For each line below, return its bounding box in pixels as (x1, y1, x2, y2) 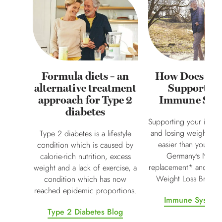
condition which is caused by (37, 139, 134, 151)
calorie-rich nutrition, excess (40, 150, 131, 162)
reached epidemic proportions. (34, 184, 137, 196)
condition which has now (44, 173, 127, 185)
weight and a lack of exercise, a (34, 162, 137, 173)
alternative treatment (34, 81, 137, 95)
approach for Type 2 (38, 93, 133, 107)
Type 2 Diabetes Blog (48, 206, 123, 218)
